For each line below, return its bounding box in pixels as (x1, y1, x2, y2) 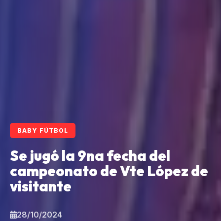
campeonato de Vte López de (10, 162, 208, 180)
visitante (10, 177, 72, 195)
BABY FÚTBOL (17, 127, 68, 135)
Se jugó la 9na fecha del (10, 147, 170, 165)
